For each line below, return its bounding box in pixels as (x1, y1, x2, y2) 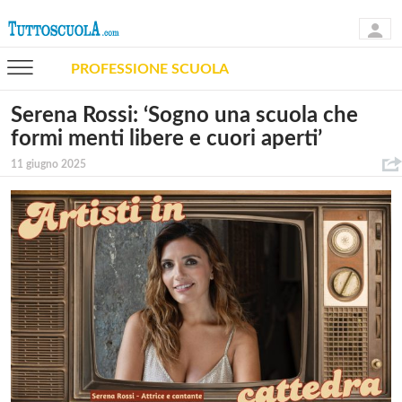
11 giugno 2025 (11, 159, 86, 170)
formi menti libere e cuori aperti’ (11, 128, 322, 150)
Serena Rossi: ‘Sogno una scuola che (11, 105, 358, 127)
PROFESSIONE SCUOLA (71, 61, 229, 76)
